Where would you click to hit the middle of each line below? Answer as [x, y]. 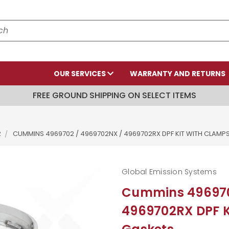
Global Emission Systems [169, 172]
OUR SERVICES [81, 74]
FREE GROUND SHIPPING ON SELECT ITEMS [114, 95]
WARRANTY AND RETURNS [178, 74]
